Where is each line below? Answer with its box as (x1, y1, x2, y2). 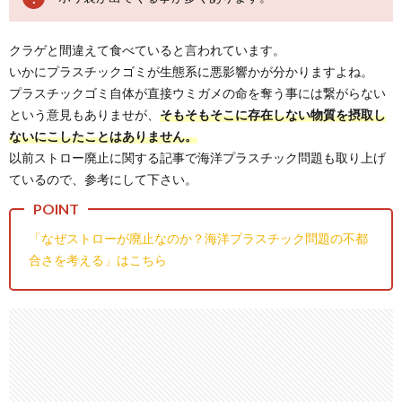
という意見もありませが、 (9, 107, 160, 123)
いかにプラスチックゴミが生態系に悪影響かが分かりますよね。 (9, 64, 373, 80)
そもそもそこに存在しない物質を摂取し (160, 107, 386, 123)
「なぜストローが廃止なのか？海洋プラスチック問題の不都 (29, 231, 368, 247)
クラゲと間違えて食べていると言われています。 (9, 42, 285, 58)
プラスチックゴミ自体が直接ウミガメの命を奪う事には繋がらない (9, 85, 386, 101)
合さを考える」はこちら (29, 252, 167, 268)
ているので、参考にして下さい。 (9, 171, 197, 188)
